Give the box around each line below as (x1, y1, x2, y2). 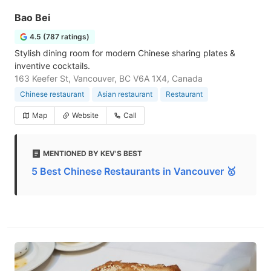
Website (72, 111, 99, 120)
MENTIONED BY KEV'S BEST (43, 149, 142, 158)
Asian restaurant (97, 90, 152, 99)
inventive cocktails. (15, 60, 90, 71)
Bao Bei (15, 11, 50, 24)
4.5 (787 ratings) (30, 32, 90, 41)
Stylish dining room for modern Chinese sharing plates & (15, 48, 235, 58)
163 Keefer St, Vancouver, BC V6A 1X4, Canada (15, 73, 203, 83)
